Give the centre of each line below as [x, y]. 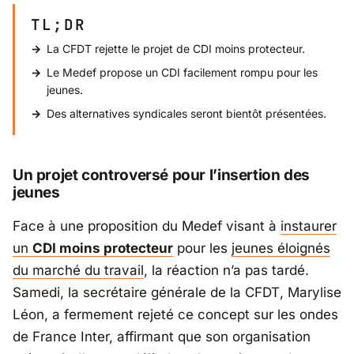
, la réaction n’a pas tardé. [226, 271]
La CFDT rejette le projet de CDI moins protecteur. [176, 48]
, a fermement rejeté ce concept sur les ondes [191, 315]
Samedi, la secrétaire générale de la [129, 293]
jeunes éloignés [281, 249]
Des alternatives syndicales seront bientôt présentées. [186, 113]
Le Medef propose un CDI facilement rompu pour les [182, 72]
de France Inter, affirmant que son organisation [162, 337]
